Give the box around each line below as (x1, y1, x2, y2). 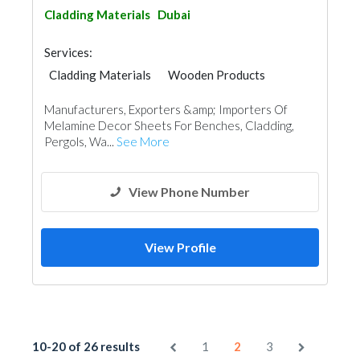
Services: (44, 45, 92, 59)
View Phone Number (129, 184, 250, 199)
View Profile (144, 239, 216, 255)
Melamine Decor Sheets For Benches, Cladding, (44, 118, 294, 133)
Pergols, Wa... (44, 134, 117, 149)
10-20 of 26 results (32, 339, 140, 354)
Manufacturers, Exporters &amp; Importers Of (44, 102, 288, 117)
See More (117, 134, 170, 149)
